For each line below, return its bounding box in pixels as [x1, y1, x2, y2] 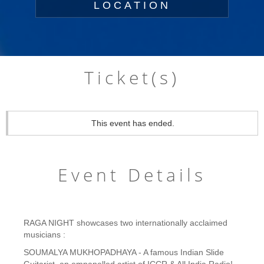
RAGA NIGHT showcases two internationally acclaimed [24, 218, 227, 227]
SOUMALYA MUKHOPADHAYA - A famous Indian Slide [24, 247, 224, 257]
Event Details [58, 163, 206, 187]
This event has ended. [91, 118, 174, 128]
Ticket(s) [84, 65, 180, 90]
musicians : [24, 230, 65, 239]
